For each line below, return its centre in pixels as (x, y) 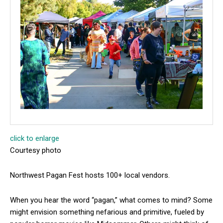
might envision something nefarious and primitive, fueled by (107, 212)
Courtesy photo (36, 150)
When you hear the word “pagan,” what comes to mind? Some (111, 200)
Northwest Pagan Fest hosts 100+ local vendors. (90, 175)
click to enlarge (35, 138)
